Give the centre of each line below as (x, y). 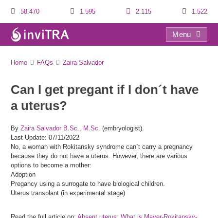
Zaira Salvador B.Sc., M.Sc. (61, 128)
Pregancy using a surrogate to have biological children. (88, 184)
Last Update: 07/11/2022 (45, 137)
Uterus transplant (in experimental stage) (68, 193)
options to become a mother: (51, 165)
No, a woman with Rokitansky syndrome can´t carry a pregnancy (102, 147)
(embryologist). (122, 128)
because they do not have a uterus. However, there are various (99, 156)
